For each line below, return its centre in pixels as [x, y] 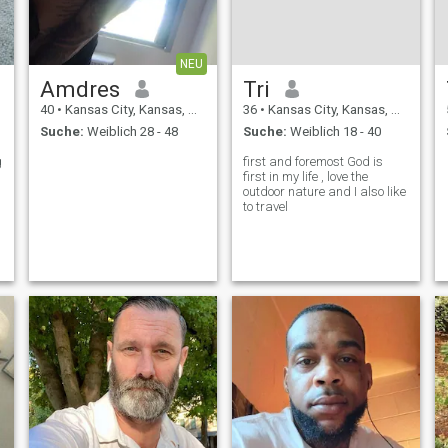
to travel [265, 207]
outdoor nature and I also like [324, 192]
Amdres [79, 88]
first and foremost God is [312, 162]
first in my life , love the [305, 177]
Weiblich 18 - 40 [333, 132]
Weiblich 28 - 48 [130, 132]
